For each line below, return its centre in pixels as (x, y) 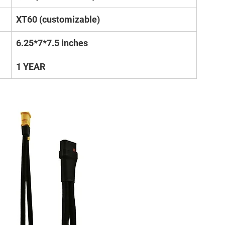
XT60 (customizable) (58, 19)
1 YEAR (31, 67)
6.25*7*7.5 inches (52, 43)
